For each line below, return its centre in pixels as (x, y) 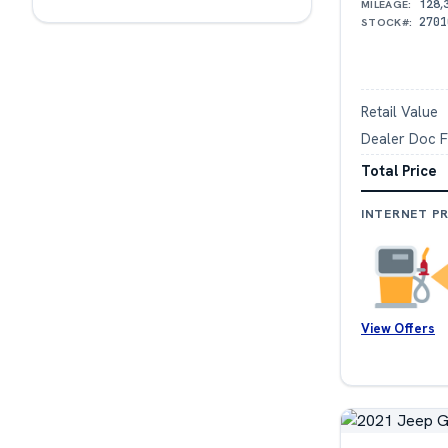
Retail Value (399, 111)
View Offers (398, 329)
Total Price (399, 171)
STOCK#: (387, 21)
